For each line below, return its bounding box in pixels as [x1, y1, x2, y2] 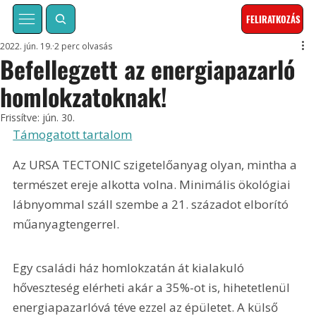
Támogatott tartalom [13, 126, 133, 143]
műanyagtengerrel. [13, 216, 120, 233]
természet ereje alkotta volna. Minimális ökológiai [13, 176, 294, 193]
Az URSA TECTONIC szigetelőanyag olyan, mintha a [13, 157, 300, 174]
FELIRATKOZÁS [246, 12, 301, 27]
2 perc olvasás [54, 40, 113, 53]
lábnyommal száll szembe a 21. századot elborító [13, 196, 292, 213]
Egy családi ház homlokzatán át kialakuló [13, 260, 248, 276]
